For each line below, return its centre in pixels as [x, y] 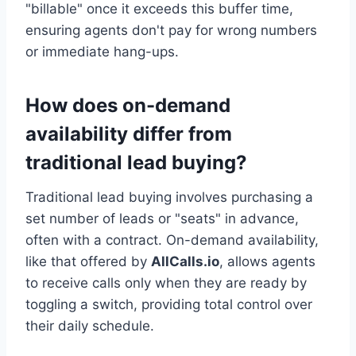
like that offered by [88, 262]
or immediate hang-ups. [102, 52]
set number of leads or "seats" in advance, [162, 219]
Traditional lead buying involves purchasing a [169, 197]
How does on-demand [128, 106]
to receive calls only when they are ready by [166, 283]
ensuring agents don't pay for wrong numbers [171, 31]
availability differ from [129, 134]
